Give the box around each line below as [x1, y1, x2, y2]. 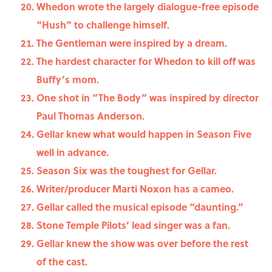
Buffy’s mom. [36, 72, 99, 87]
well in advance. [36, 145, 109, 160]
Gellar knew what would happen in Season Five [36, 127, 251, 141]
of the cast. [36, 254, 87, 269]
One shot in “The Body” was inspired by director [36, 90, 259, 105]
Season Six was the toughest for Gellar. [36, 163, 217, 178]
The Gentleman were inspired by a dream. [36, 36, 227, 50]
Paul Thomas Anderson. [36, 109, 144, 123]
